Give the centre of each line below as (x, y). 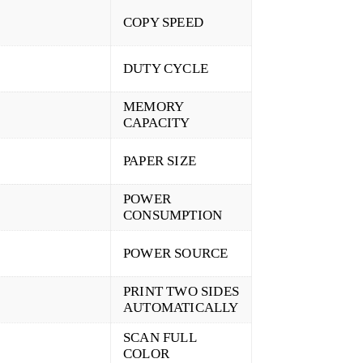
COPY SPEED (163, 23)
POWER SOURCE (176, 254)
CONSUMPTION (173, 216)
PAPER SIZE (160, 161)
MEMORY (154, 107)
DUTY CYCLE (166, 69)
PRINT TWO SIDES (181, 292)
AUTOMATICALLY (181, 308)
